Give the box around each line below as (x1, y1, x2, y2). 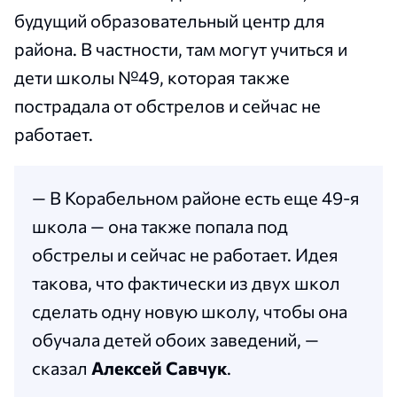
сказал (32, 357, 91, 379)
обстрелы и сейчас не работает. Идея (32, 244, 339, 266)
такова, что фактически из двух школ (32, 272, 340, 294)
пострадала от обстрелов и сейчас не (14, 95, 321, 117)
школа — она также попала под (32, 215, 288, 237)
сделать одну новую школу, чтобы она (32, 300, 347, 323)
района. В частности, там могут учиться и (14, 38, 347, 60)
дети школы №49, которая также (14, 66, 290, 89)
